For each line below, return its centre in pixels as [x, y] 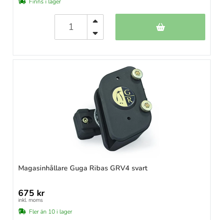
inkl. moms [30, 200]
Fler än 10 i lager [51, 212]
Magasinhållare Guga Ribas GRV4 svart [83, 168]
